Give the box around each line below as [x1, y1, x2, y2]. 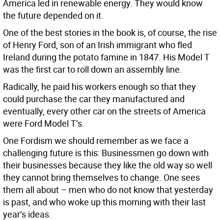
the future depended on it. [3, 9, 104, 22]
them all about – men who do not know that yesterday [3, 184, 213, 196]
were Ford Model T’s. [3, 117, 84, 130]
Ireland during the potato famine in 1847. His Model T [3, 51, 210, 63]
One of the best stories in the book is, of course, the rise [3, 27, 217, 39]
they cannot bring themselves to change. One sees [3, 171, 200, 184]
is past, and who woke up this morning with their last [3, 196, 206, 208]
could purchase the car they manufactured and [3, 93, 185, 105]
